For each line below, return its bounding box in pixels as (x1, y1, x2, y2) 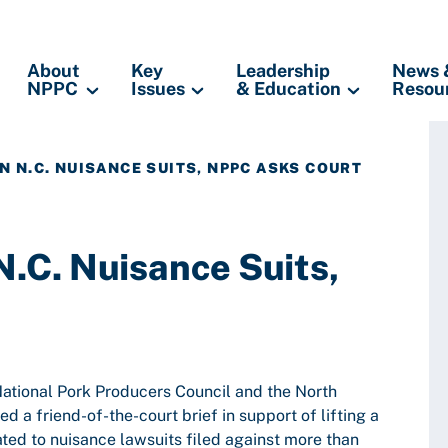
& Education (236, 78, 341, 99)
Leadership (236, 60, 330, 81)
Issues (131, 78, 185, 99)
